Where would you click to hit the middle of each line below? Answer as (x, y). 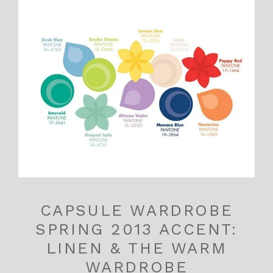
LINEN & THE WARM (136, 248)
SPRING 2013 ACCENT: (136, 229)
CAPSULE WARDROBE (136, 210)
